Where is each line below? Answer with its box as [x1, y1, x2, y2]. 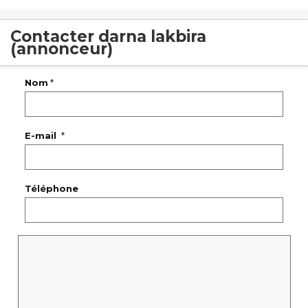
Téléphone [25, 183, 78, 195]
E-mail [25, 130, 59, 142]
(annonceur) [10, 39, 113, 59]
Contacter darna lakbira [10, 27, 206, 47]
